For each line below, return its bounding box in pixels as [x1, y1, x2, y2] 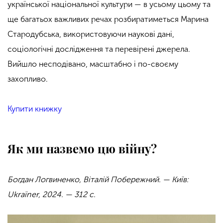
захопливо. [7, 74, 50, 84]
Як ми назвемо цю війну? [7, 140, 157, 157]
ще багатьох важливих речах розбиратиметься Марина [7, 14, 209, 24]
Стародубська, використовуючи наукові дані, [7, 29, 174, 39]
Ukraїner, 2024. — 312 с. [7, 190, 96, 200]
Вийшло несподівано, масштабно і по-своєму [7, 59, 178, 69]
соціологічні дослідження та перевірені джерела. [7, 44, 190, 54]
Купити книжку [7, 104, 64, 114]
